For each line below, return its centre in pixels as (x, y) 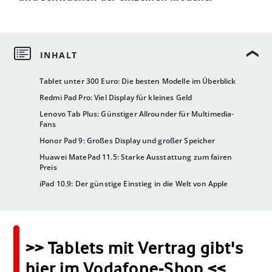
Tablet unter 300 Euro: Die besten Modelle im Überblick (138, 81)
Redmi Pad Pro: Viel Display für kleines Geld (116, 98)
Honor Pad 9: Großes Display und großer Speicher (127, 141)
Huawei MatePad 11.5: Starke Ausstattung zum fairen (136, 157)
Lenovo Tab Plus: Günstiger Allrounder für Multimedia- (137, 114)
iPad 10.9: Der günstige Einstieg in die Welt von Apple (134, 184)
